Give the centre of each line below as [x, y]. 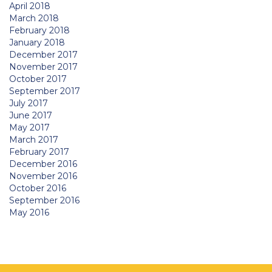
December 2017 [43, 54]
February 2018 [39, 30]
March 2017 [34, 139]
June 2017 [31, 115]
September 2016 [44, 200]
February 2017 [39, 151]
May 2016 [29, 212]
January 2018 [37, 42]
